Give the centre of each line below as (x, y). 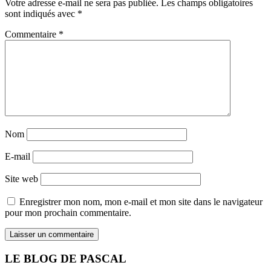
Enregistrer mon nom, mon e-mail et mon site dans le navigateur (141, 202)
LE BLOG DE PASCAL (66, 258)
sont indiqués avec (41, 14)
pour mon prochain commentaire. (68, 213)
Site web (21, 179)
